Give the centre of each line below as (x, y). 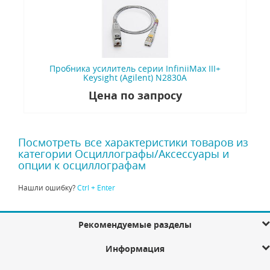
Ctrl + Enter (96, 188)
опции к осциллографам (82, 165)
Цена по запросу (135, 96)
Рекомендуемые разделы (135, 225)
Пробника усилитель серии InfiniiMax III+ (135, 69)
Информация (135, 249)
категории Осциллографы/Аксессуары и (124, 154)
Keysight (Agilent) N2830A (135, 78)
